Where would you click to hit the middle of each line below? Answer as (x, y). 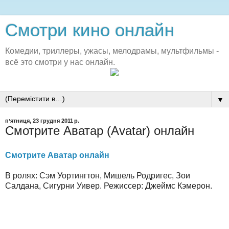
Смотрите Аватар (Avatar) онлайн (100, 131)
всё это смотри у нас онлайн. (60, 62)
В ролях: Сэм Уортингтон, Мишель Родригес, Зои (98, 176)
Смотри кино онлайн (90, 30)
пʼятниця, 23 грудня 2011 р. (42, 121)
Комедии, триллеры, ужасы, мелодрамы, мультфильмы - (112, 51)
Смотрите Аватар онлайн (57, 155)
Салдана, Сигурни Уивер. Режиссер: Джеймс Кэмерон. (109, 186)
